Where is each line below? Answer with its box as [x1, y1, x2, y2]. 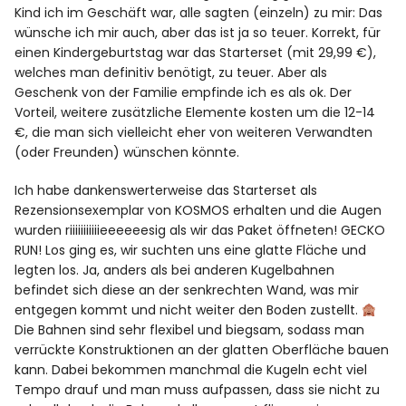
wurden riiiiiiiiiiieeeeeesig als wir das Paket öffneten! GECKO [14, 221, 386, 240]
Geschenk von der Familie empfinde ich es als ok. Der [14, 83, 353, 102]
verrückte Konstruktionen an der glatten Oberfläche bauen [14, 341, 390, 360]
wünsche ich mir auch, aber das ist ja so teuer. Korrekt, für [14, 24, 382, 43]
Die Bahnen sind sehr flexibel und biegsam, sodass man [14, 321, 365, 340]
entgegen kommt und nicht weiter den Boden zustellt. [14, 301, 362, 320]
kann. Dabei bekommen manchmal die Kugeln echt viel [14, 361, 368, 380]
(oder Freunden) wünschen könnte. [14, 143, 240, 162]
